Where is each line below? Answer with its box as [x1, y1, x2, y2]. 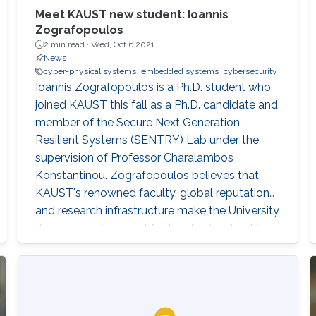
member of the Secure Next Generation [35, 116, 240, 130]
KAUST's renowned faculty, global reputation [35, 186, 269, 200]
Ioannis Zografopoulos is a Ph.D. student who [35, 80, 271, 95]
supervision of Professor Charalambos [35, 151, 233, 165]
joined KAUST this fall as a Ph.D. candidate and [35, 98, 278, 112]
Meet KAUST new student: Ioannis [35, 8, 229, 22]
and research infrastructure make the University [35, 204, 279, 218]
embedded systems [140, 66, 219, 77]
